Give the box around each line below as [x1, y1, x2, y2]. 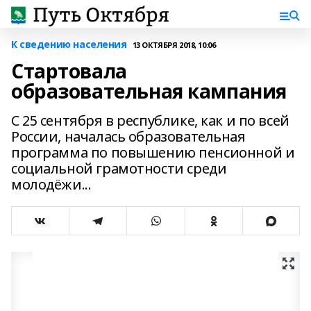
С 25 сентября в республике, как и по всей [11, 111, 289, 130]
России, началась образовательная [11, 127, 246, 146]
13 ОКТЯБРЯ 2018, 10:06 [132, 39, 216, 50]
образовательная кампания [11, 78, 287, 104]
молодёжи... [11, 175, 92, 194]
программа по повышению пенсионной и [11, 143, 295, 162]
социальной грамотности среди [11, 159, 227, 178]
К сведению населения [11, 37, 127, 51]
